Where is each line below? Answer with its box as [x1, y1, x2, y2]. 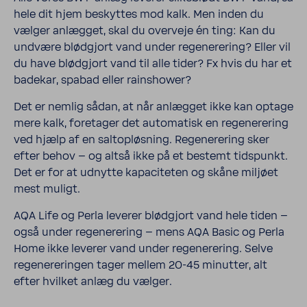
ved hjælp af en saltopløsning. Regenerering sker [14, 134, 269, 146]
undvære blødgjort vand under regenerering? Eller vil [14, 41, 291, 53]
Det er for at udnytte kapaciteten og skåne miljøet [14, 167, 278, 179]
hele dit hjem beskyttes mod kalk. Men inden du [14, 8, 264, 21]
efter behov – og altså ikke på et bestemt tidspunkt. [14, 150, 288, 162]
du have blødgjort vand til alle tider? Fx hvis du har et [14, 58, 292, 70]
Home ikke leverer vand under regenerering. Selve [14, 243, 273, 255]
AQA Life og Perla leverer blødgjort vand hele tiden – [14, 210, 288, 222]
